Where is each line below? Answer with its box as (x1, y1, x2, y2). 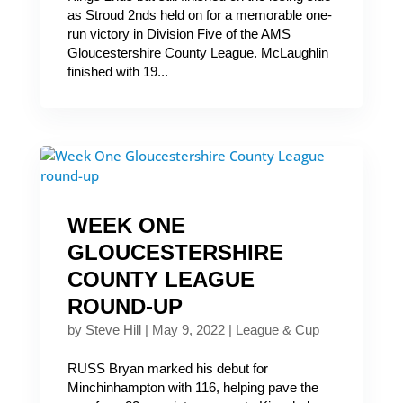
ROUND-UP (67, 294, 183, 318)
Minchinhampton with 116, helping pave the (67, 380, 318, 395)
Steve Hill (85, 322, 141, 337)
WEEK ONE (67, 213, 185, 237)
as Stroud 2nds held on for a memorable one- (67, 7, 332, 22)
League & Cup (235, 322, 319, 337)
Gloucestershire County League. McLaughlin (67, 45, 328, 60)
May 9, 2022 (151, 322, 225, 337)
